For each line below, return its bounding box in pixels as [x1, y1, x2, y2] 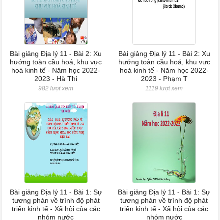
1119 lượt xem [145, 85, 183, 92]
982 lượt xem [38, 85, 74, 92]
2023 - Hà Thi [34, 75, 78, 82]
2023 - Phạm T [140, 75, 188, 82]
